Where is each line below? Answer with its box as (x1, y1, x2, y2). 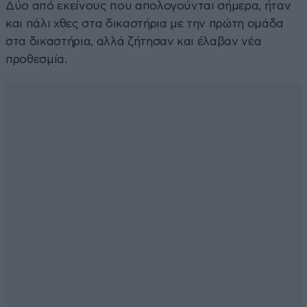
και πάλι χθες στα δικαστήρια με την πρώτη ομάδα (5, 17, 284, 29)
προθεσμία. (5, 53, 67, 65)
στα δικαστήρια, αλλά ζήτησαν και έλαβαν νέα (5, 35, 262, 47)
